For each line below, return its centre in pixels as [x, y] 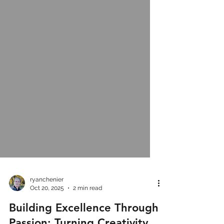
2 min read [87, 206]
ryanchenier [47, 197]
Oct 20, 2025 [47, 206]
